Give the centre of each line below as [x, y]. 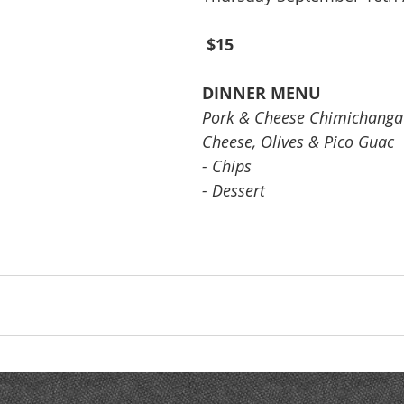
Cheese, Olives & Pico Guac [298, 142]
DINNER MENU [262, 93]
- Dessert [234, 190]
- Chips [227, 166]
